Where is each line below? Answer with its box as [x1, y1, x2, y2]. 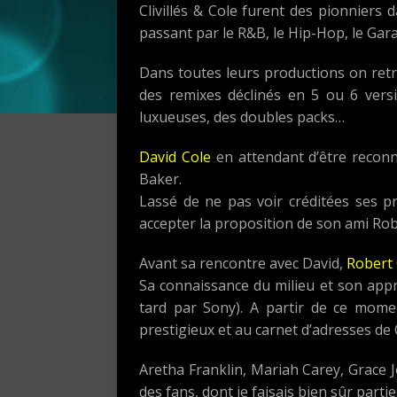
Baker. [139, 168, 182, 189]
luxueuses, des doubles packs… [139, 106, 345, 127]
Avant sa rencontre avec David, [139, 253, 346, 273]
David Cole [139, 146, 211, 167]
